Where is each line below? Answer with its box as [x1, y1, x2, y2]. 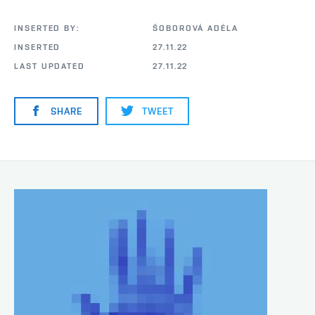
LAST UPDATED [14, 61, 86, 72]
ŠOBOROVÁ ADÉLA [153, 23, 238, 34]
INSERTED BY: [14, 23, 80, 34]
